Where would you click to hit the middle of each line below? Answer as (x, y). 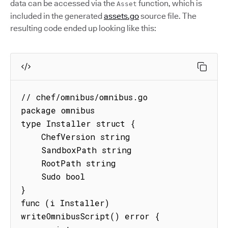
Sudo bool (31, 176)
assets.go (121, 16)
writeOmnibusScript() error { (90, 216)
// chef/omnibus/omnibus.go (84, 97)
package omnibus (58, 110)
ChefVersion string (31, 137)
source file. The (168, 16)
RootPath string (31, 163)
